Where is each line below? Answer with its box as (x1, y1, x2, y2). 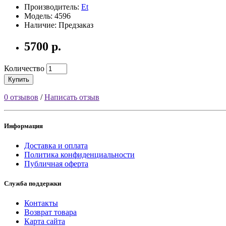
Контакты (24, 199, 58, 208)
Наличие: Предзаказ (24, 20, 93, 29)
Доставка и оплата (24, 141, 88, 150)
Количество (4, 64, 44, 73)
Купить (8, 75, 29, 83)
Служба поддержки (4, 180, 61, 188)
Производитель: (24, 2, 81, 11)
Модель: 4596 (24, 11, 71, 20)
